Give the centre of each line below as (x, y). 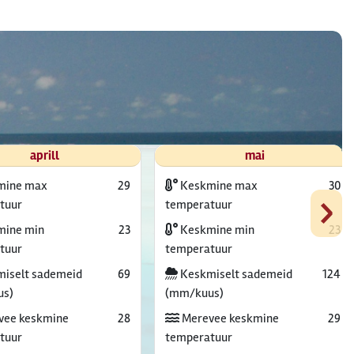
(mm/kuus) (194, 293)
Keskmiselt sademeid (235, 274)
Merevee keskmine (229, 318)
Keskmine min (216, 230)
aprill (44, 156)
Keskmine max (217, 186)
